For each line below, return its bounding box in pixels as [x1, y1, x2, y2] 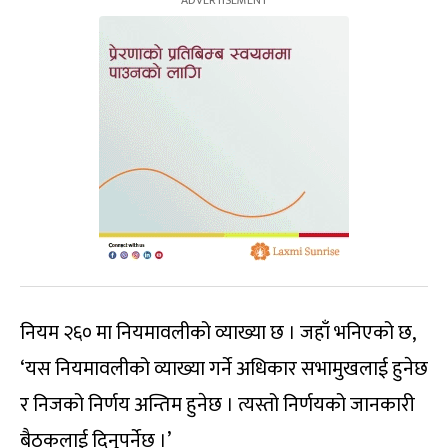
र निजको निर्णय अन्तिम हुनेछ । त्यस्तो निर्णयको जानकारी [20, 388, 415, 423]
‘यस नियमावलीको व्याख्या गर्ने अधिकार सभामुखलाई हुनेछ [20, 352, 428, 387]
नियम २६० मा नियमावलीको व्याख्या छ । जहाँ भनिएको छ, [20, 316, 415, 351]
